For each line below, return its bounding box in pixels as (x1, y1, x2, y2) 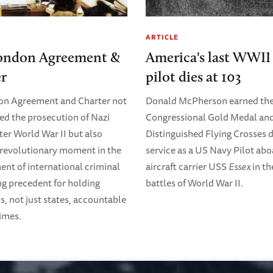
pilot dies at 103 (146, 68, 241, 86)
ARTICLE (146, 32, 179, 43)
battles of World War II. (146, 175, 243, 191)
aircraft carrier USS (146, 158, 229, 175)
